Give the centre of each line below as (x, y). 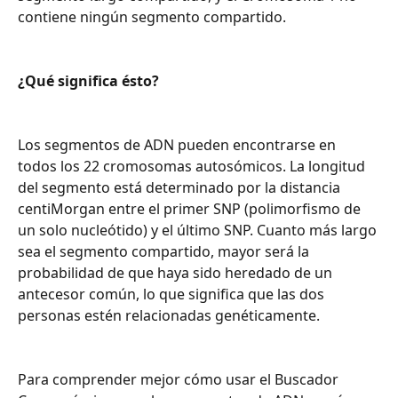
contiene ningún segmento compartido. (152, 17)
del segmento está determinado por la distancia (181, 188)
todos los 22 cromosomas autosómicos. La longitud (193, 167)
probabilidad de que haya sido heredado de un (177, 273)
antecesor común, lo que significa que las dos (173, 295)
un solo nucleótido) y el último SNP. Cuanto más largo (199, 231)
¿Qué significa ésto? (88, 81)
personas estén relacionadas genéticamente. (169, 316)
